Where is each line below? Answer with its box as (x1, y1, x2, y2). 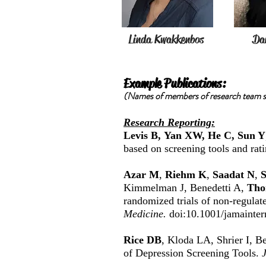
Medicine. (123, 208, 169, 220)
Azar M (123, 169, 159, 180)
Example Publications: (123, 75, 226, 92)
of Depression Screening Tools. (123, 247, 262, 259)
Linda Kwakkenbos (128, 32, 204, 47)
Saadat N (213, 169, 255, 180)
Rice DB (123, 234, 161, 246)
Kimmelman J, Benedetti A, (123, 182, 247, 194)
